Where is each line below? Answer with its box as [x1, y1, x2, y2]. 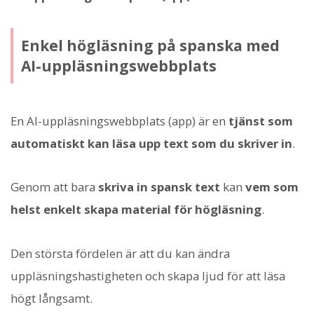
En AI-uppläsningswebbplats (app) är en [11, 113, 228, 130]
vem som [245, 179, 299, 196]
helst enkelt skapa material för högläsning [11, 201, 261, 218]
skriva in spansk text [98, 179, 220, 196]
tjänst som [228, 113, 293, 130]
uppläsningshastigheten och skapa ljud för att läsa [11, 267, 285, 284]
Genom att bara [11, 179, 98, 196]
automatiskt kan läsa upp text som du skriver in [11, 135, 292, 152]
